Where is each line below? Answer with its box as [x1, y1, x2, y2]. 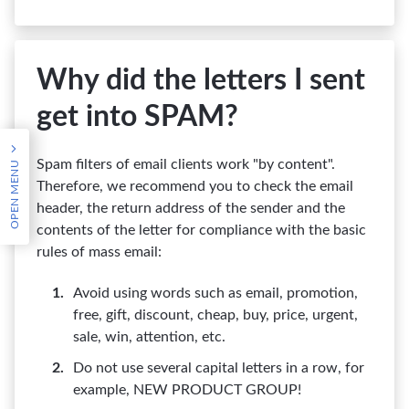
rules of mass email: [37, 245, 162, 259]
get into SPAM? [37, 102, 238, 131]
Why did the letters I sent [37, 66, 365, 95]
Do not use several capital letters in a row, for [73, 361, 364, 375]
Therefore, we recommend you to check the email [37, 179, 353, 194]
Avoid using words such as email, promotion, [73, 286, 358, 300]
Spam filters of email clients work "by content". [37, 157, 335, 172]
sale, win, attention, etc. [73, 330, 225, 344]
